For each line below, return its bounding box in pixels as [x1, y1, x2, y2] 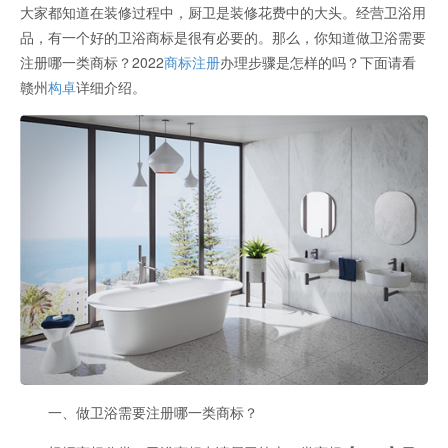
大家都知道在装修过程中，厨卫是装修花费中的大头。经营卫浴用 [20, 2, 426, 22]
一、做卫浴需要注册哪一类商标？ [20, 402, 258, 423]
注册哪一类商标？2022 [20, 52, 164, 72]
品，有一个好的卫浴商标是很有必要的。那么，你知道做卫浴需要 [20, 27, 426, 47]
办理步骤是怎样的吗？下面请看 [220, 52, 416, 72]
